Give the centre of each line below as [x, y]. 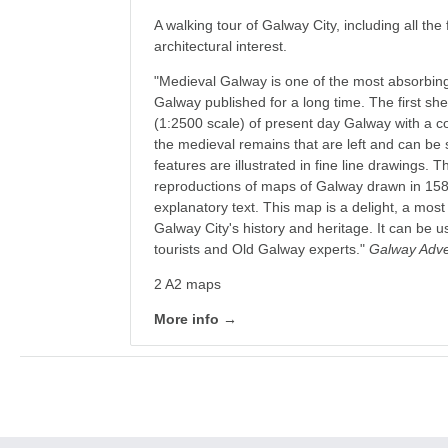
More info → [196, 319]
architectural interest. [221, 46]
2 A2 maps [188, 284]
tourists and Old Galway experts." [262, 249]
